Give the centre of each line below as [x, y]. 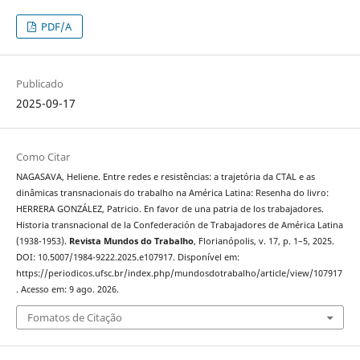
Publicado [39, 83]
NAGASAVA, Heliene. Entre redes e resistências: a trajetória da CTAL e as [165, 176]
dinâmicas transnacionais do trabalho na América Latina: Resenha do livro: [172, 192]
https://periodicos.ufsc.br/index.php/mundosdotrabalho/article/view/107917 [179, 273]
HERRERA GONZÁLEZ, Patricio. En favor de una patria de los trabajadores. [170, 209]
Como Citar [43, 156]
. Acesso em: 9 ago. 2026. [67, 289]
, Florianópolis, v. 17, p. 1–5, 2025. [264, 241]
